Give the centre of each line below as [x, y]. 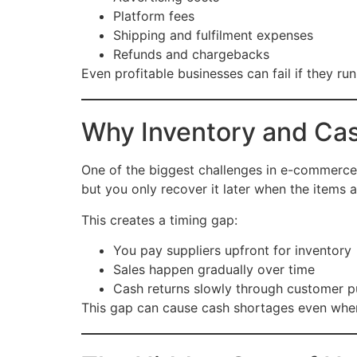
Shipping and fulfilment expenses [213, 35]
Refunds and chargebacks [191, 55]
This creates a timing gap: [159, 220]
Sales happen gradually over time [214, 270]
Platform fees [154, 16]
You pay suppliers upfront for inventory [232, 251]
